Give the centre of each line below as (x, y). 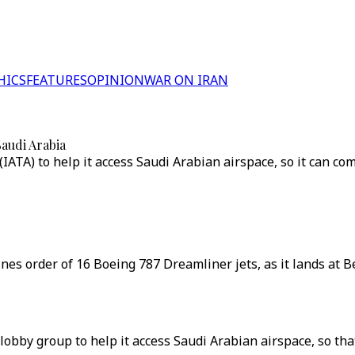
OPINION (116, 80)
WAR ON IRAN (186, 80)
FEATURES (57, 80)
